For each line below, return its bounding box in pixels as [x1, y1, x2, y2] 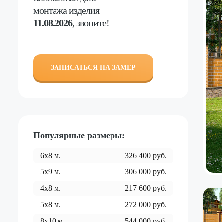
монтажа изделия [33, 5, 99, 16]
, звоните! [72, 17, 109, 28]
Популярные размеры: [33, 130, 125, 140]
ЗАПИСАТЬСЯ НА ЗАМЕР [51, 64, 136, 71]
